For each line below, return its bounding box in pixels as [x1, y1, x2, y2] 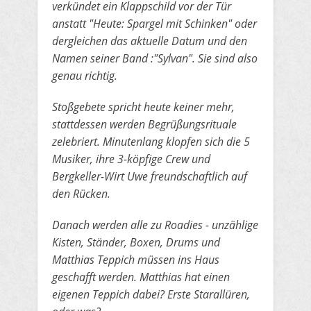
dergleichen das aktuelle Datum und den [52, 33, 247, 49]
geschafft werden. [52, 269, 140, 285]
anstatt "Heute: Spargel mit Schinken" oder [52, 16, 257, 31]
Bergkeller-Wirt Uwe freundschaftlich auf [52, 169, 247, 184]
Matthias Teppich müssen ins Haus [52, 252, 219, 267]
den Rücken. [52, 186, 110, 201]
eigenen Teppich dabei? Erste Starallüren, [52, 287, 250, 302]
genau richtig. [52, 68, 120, 83]
